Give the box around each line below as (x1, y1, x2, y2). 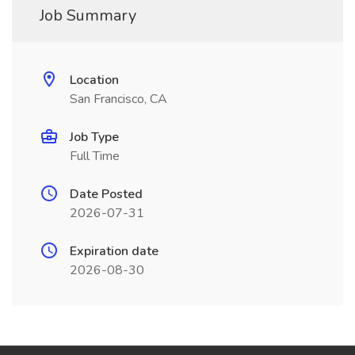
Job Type (70, 128, 119, 146)
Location (70, 71, 119, 89)
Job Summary (40, 5, 136, 26)
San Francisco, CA (70, 90, 167, 108)
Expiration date (70, 242, 158, 260)
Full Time (70, 147, 120, 165)
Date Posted (70, 185, 143, 203)
